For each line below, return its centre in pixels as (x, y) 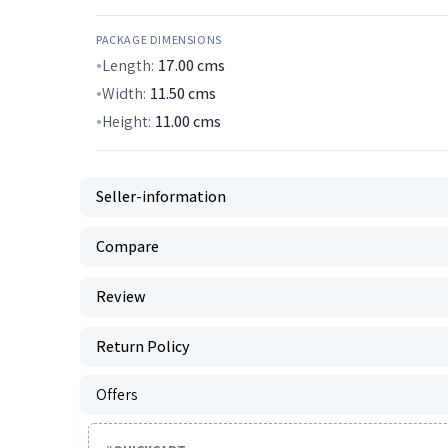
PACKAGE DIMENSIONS (159, 39)
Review (121, 296)
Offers (117, 394)
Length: (128, 65)
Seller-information (161, 196)
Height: (126, 121)
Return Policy (143, 346)
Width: (124, 93)
